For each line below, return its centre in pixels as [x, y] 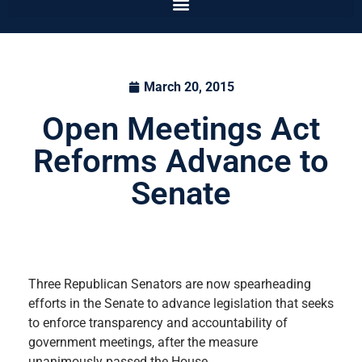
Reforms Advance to [181, 162]
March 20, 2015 [189, 87]
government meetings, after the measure [143, 342]
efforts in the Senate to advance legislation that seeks [181, 303]
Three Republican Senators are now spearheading [170, 284]
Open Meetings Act [181, 129]
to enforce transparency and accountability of [158, 322]
